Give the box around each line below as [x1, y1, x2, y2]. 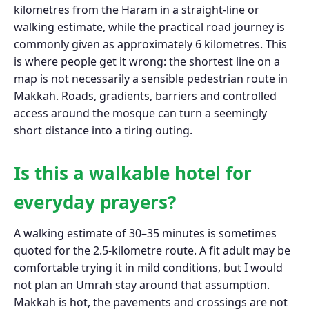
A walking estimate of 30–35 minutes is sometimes [14, 226, 277, 241]
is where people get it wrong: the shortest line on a [14, 53, 280, 69]
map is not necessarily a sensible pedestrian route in [14, 70, 288, 86]
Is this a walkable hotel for [14, 160, 252, 186]
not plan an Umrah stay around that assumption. [14, 277, 270, 293]
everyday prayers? [14, 189, 176, 215]
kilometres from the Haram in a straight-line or [14, 1, 259, 17]
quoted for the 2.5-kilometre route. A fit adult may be [14, 243, 290, 259]
